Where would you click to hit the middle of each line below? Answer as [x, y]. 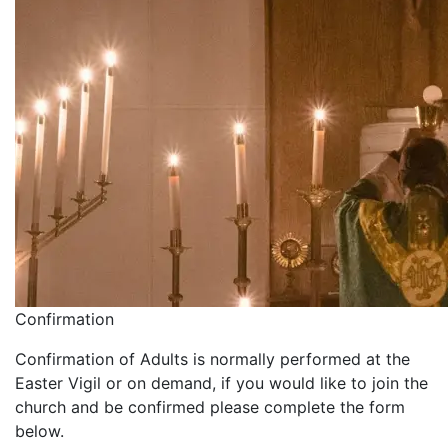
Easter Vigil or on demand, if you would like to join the [221, 383]
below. [39, 431]
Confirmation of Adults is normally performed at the [212, 359]
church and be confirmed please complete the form [210, 407]
